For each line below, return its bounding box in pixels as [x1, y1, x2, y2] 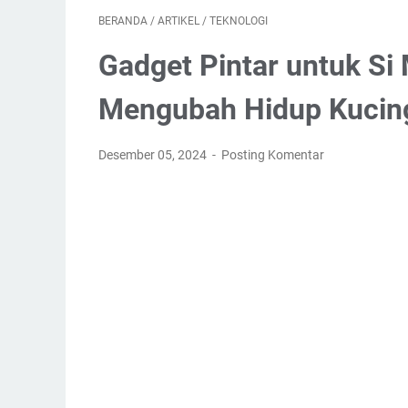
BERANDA [98, 15, 148, 27]
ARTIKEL [158, 15, 199, 27]
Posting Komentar [221, 148, 325, 162]
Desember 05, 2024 [98, 148, 209, 162]
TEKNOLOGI [209, 15, 268, 27]
